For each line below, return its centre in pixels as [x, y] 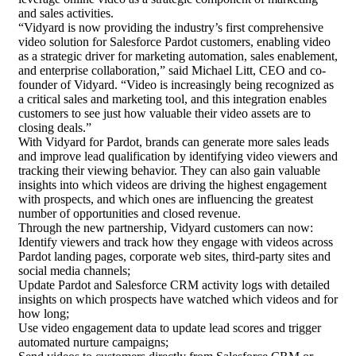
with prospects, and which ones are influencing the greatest [166, 199]
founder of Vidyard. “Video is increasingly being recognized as [176, 85]
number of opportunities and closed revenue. [130, 214]
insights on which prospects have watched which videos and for [178, 300]
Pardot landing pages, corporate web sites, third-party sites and [174, 257]
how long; [44, 314]
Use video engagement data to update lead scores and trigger [170, 328]
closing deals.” [55, 128]
